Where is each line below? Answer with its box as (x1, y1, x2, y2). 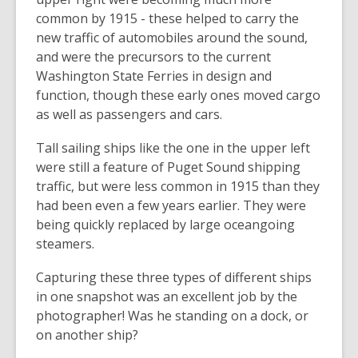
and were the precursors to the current (36, 47, 271, 66)
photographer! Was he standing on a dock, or (36, 306, 308, 324)
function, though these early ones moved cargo (36, 86, 320, 104)
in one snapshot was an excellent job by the (36, 287, 297, 305)
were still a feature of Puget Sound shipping (36, 157, 300, 176)
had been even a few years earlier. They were (36, 196, 306, 214)
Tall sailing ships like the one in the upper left (36, 138, 310, 157)
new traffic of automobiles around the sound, (36, 28, 308, 46)
